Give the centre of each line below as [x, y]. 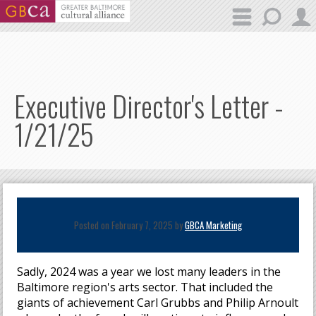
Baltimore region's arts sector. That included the [145, 287]
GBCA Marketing [213, 225]
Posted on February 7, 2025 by [129, 225]
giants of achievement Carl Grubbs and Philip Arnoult [158, 303]
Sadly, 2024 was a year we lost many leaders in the [149, 272]
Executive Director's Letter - [149, 106]
